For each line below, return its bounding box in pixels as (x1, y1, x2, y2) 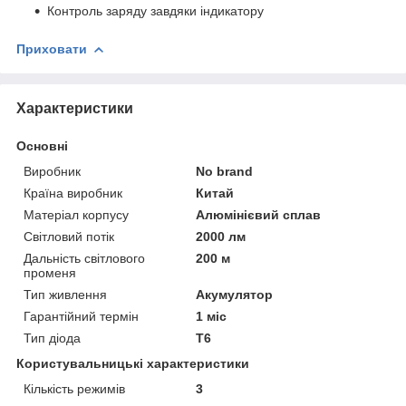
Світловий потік (24, 228, 114, 244)
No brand (196, 163, 254, 179)
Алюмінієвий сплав (196, 207, 322, 222)
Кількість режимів (24, 381, 125, 396)
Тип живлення (24, 286, 107, 302)
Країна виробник (24, 185, 122, 200)
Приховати (16, 41, 87, 56)
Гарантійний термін (24, 308, 139, 324)
